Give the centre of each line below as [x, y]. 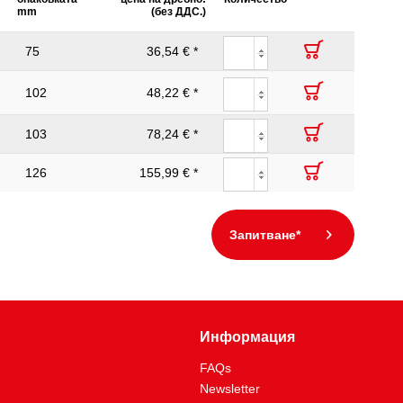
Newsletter [230, 389]
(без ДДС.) [179, 12]
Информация [247, 337]
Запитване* [265, 235]
